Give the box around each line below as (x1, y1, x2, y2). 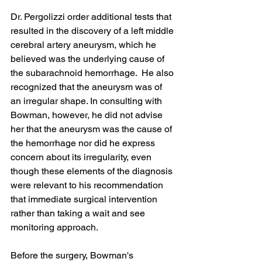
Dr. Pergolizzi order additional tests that (11, 11, 174, 22)
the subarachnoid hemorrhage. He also (11, 67, 176, 78)
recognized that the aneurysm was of (11, 81, 164, 92)
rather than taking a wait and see (11, 208, 147, 219)
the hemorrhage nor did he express (11, 137, 157, 149)
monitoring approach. (11, 222, 98, 233)
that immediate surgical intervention (11, 194, 160, 205)
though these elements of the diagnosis (11, 166, 175, 177)
